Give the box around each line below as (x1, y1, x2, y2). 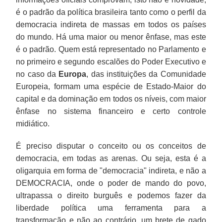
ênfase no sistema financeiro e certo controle (16, 107, 206, 115)
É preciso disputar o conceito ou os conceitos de (16, 141, 206, 150)
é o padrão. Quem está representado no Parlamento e (16, 45, 206, 54)
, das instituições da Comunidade (86, 69, 206, 78)
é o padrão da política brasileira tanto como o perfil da (16, 7, 206, 16)
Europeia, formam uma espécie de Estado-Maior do (16, 82, 206, 91)
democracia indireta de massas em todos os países (16, 20, 206, 29)
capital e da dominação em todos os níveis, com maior (16, 94, 206, 103)
